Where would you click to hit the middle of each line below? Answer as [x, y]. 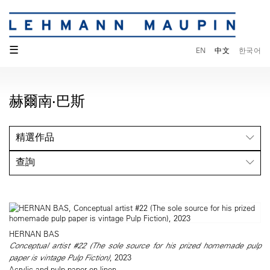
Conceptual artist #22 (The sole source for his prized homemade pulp [135, 246]
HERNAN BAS [34, 234]
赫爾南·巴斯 [47, 101]
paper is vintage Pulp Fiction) [59, 258]
